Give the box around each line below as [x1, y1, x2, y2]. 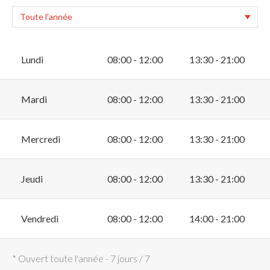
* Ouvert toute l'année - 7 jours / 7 [12, 253, 150, 265]
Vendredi [21, 213, 58, 225]
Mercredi [21, 133, 60, 145]
